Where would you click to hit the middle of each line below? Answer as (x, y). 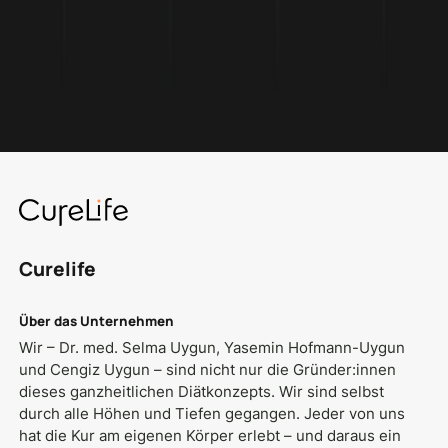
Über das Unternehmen (97, 320)
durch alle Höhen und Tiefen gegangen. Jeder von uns (212, 414)
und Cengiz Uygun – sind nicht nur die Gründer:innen (208, 370)
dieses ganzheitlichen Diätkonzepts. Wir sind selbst (202, 392)
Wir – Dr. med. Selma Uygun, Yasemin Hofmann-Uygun (212, 348)
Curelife (58, 269)
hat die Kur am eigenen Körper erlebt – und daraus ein (210, 436)
